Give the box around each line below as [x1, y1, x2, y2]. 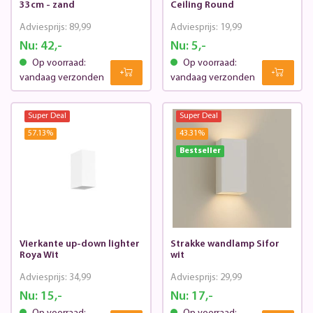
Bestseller [179, 147, 221, 156]
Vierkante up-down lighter [19, 238, 140, 249]
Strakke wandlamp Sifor [170, 238, 279, 249]
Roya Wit [19, 249, 59, 261]
